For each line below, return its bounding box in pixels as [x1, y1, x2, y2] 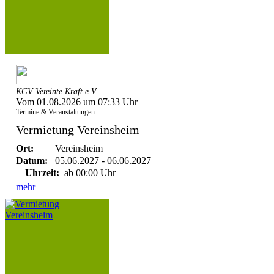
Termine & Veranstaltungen [16, 108, 95, 116]
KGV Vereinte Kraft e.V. [16, 87, 98, 96]
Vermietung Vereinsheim [16, 123, 139, 136]
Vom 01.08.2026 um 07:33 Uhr [16, 97, 138, 107]
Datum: [16, 155, 48, 166]
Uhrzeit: [25, 168, 59, 178]
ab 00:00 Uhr [62, 168, 116, 178]
